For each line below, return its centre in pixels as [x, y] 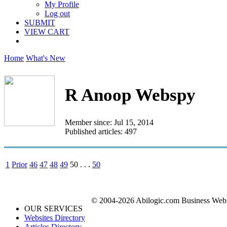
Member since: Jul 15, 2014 [109, 122]
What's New [46, 58]
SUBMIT [40, 23]
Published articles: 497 [101, 131]
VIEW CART [47, 32]
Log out [57, 13]
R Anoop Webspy [130, 95]
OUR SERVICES [53, 208]
